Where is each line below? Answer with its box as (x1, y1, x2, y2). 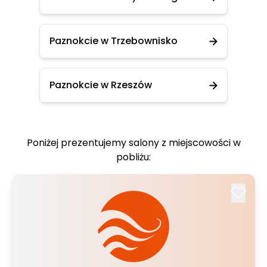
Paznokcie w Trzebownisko (49, 34, 178, 48)
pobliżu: (116, 150, 151, 164)
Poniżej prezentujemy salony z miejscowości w (26, 136, 241, 150)
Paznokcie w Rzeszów (49, 78, 152, 92)
